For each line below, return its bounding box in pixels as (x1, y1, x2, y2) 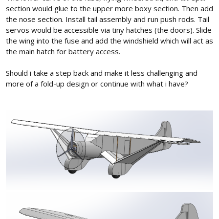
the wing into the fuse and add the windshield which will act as (6, 35, 213, 45)
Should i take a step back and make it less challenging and (6, 67, 197, 78)
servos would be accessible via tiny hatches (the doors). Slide (6, 24, 212, 35)
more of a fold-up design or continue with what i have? (6, 78, 188, 88)
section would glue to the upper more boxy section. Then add (6, 3, 213, 13)
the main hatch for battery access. (6, 46, 120, 56)
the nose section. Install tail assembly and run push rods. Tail (6, 14, 209, 24)
